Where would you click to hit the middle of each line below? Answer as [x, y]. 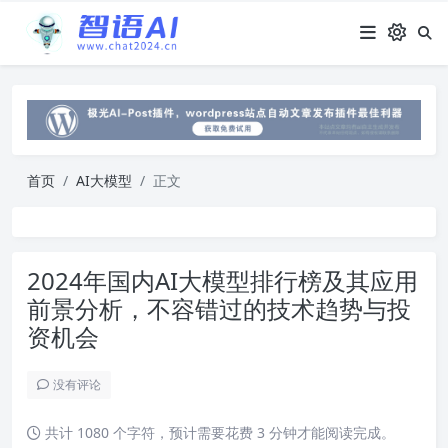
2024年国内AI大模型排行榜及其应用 [222, 280]
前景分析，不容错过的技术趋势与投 [219, 308]
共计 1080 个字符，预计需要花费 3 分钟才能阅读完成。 [218, 432]
